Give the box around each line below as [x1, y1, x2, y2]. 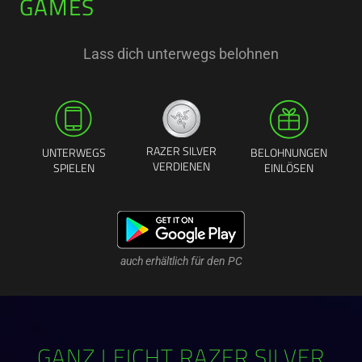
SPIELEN [53, 163, 95, 175]
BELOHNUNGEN [250, 148, 327, 160]
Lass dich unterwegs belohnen [83, 44, 279, 62]
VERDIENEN [153, 162, 210, 174]
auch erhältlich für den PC [120, 254, 242, 267]
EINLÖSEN [264, 163, 314, 175]
